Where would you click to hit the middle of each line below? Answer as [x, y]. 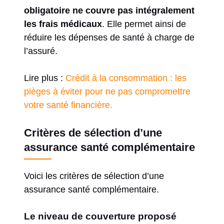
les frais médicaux [63, 24]
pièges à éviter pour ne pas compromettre [107, 91]
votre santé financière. [68, 105]
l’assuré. [41, 51]
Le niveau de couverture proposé [100, 216]
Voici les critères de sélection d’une [94, 176]
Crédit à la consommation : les [126, 78]
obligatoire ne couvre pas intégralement [109, 10]
